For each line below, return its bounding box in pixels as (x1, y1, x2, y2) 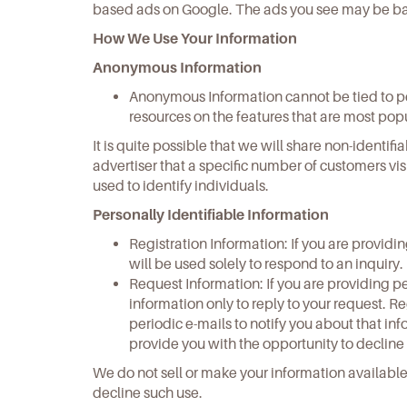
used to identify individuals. (93, 177, 269, 194)
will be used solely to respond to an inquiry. (129, 255, 403, 273)
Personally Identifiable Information (93, 206, 329, 223)
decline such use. (93, 384, 203, 402)
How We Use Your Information (93, 30, 297, 47)
